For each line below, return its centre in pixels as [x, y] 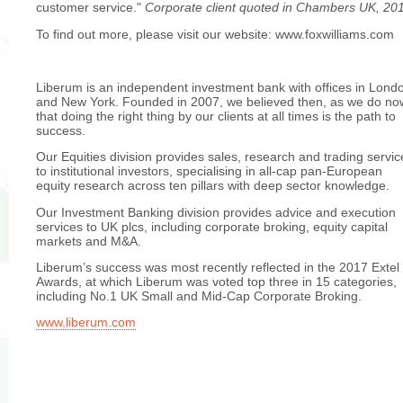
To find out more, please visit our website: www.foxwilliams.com [215, 34]
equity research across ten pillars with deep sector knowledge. [213, 186]
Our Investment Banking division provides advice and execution [216, 212]
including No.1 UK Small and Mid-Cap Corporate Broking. [199, 296]
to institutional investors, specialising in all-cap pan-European [209, 171]
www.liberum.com [86, 322]
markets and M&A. [89, 241]
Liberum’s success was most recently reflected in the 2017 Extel [218, 267]
